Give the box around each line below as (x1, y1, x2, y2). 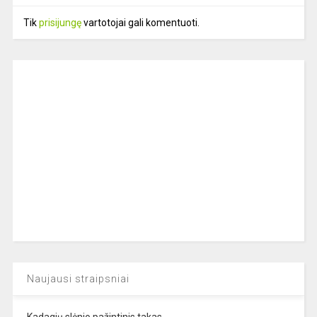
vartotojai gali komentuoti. (81, 17, 200, 29)
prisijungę (38, 17, 81, 29)
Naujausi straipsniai (26, 273, 129, 285)
